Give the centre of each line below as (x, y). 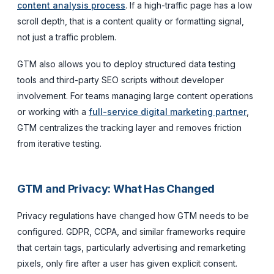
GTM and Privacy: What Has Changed (116, 188)
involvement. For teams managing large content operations (135, 95)
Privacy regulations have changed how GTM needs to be (133, 215)
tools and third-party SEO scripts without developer (120, 80)
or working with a (53, 111)
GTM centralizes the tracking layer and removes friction (129, 127)
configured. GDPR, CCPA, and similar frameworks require (131, 231)
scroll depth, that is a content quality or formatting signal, (131, 21)
